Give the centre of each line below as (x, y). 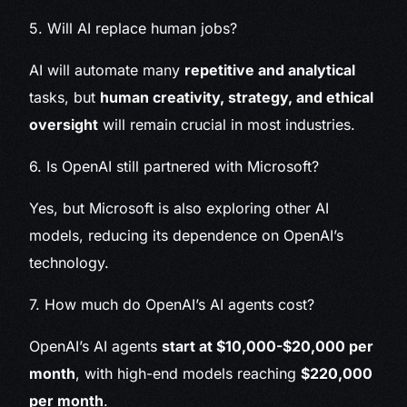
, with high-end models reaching (189, 374)
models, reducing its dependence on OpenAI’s (187, 236)
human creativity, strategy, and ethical (237, 98)
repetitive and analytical (270, 70)
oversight (64, 125)
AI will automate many (107, 70)
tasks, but (65, 98)
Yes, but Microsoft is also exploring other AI (179, 208)
